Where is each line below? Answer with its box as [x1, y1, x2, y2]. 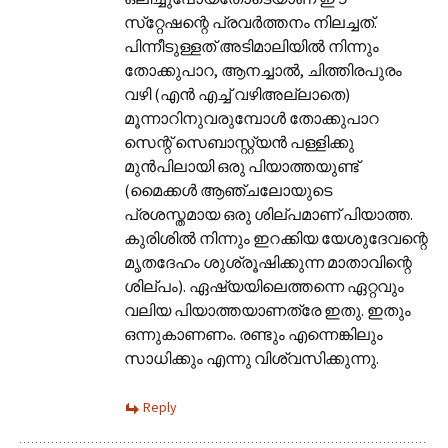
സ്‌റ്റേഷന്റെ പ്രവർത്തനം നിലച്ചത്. [124, 11, 377, 32]
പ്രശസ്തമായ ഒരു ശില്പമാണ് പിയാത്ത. [124, 203, 413, 224]
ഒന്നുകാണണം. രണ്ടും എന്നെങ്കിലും [124, 323, 383, 344]
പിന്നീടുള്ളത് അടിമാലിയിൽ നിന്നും [124, 35, 379, 56]
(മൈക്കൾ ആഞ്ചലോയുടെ [124, 179, 332, 200]
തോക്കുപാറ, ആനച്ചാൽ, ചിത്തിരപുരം [124, 59, 402, 80]
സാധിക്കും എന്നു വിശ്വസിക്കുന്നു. [124, 347, 379, 368]
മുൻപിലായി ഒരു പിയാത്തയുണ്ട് [124, 155, 359, 176]
